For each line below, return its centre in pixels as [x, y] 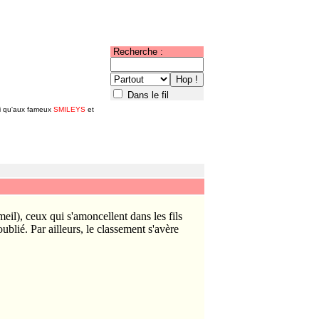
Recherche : [137, 52]
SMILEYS [69, 109]
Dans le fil [147, 95]
